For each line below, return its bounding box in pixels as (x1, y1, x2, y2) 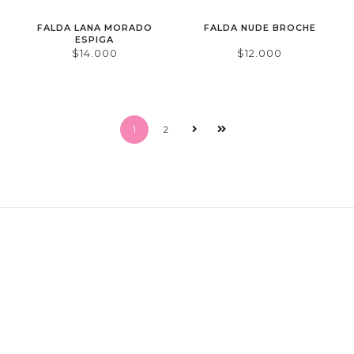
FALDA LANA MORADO (36, 21, 153, 33)
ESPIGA (75, 33, 114, 45)
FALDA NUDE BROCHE (203, 21, 316, 33)
